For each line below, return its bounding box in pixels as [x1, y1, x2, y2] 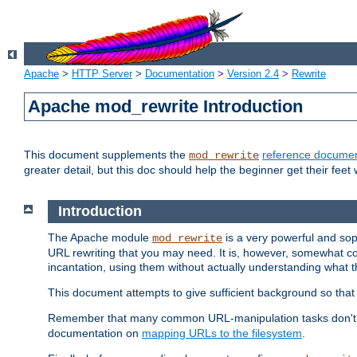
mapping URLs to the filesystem [142, 326, 302, 339]
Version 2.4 [227, 68, 279, 80]
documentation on [48, 326, 142, 339]
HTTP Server [72, 68, 132, 80]
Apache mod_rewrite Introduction [28, 96, 304, 117]
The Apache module [48, 230, 152, 244]
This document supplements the [24, 148, 189, 162]
